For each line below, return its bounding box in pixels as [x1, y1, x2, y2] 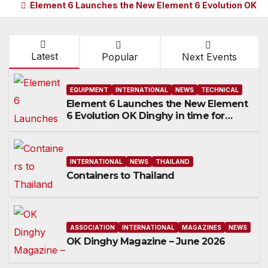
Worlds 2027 [66, 121, 127, 133]
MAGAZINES [182, 223, 221, 231]
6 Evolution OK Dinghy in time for [66, 109, 225, 121]
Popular [101, 51, 138, 63]
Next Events [182, 51, 237, 63]
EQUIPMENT [70, 86, 108, 93]
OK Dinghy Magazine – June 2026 [66, 235, 225, 247]
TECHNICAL [201, 86, 239, 93]
